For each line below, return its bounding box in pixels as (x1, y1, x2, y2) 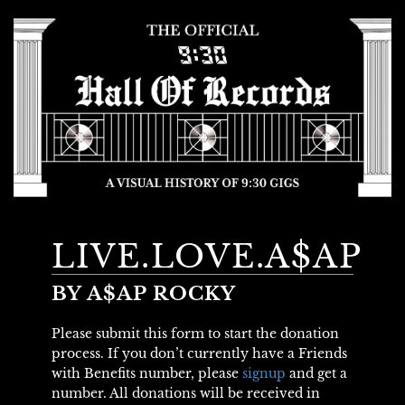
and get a (285, 364, 347, 381)
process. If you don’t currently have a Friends (51, 344, 347, 362)
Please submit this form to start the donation (51, 325, 339, 342)
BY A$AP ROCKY (51, 281, 237, 306)
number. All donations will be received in (51, 384, 320, 401)
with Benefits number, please (51, 364, 242, 381)
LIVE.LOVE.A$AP (51, 236, 363, 276)
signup (241, 364, 286, 381)
